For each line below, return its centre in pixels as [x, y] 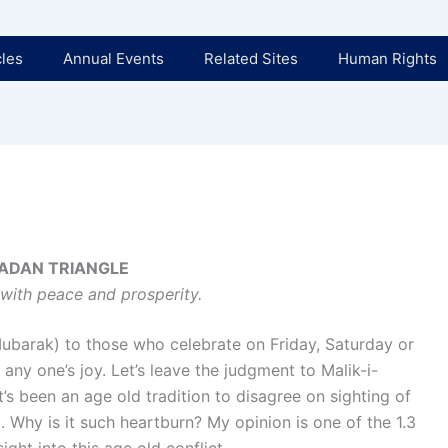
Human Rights [387, 58]
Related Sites [250, 58]
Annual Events [113, 58]
